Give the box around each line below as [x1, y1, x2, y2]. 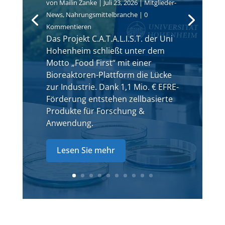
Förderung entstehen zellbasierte [46, 93, 173, 104]
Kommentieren [46, 22, 91, 31]
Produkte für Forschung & [46, 105, 145, 117]
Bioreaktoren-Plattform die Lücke [46, 69, 172, 80]
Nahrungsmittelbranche [65, 10, 138, 19]
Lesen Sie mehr [56, 145, 115, 156]
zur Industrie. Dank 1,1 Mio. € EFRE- [46, 81, 179, 92]
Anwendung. [46, 117, 93, 129]
